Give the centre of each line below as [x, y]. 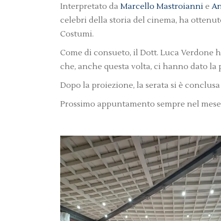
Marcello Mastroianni [162, 6]
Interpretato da [90, 6]
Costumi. [77, 34]
